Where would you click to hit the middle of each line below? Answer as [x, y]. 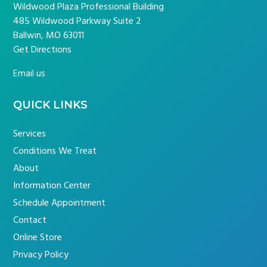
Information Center [52, 186]
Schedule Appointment [60, 203]
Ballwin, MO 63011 [49, 36]
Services [30, 134]
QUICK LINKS [51, 105]
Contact [30, 220]
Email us [30, 74]
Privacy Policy [41, 255]
